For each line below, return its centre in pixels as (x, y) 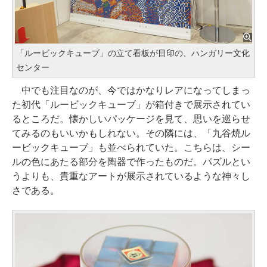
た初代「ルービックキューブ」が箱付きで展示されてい (131, 104)
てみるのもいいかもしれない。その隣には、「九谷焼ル (131, 133)
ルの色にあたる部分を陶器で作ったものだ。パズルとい (131, 162)
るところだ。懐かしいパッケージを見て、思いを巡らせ (131, 119)
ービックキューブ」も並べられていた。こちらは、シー (131, 147)
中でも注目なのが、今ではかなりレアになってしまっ (131, 90)
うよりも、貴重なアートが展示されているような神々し (131, 176)
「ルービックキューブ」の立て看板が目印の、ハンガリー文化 (133, 53)
